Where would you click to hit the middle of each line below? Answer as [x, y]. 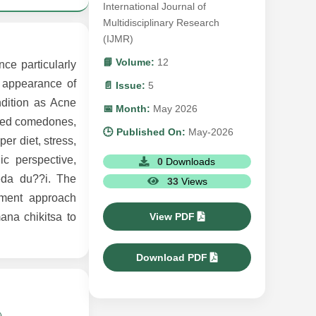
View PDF [173, 217]
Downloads [190, 162]
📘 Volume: [129, 62]
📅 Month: [127, 109]
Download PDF [173, 257]
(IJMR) [118, 39]
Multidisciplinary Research [161, 23]
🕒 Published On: [144, 132]
